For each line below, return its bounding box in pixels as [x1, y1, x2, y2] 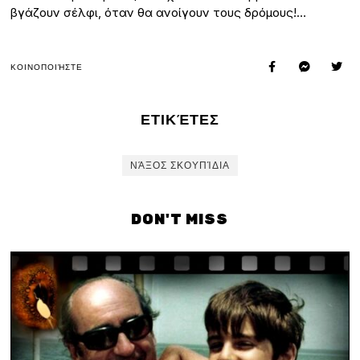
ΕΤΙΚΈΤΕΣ [140, 111, 219, 129]
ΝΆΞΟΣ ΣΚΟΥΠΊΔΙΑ [129, 159, 230, 173]
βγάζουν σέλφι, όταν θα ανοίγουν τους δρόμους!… [10, 5, 307, 21]
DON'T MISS [131, 211, 229, 229]
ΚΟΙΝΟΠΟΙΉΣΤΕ [10, 62, 84, 72]
